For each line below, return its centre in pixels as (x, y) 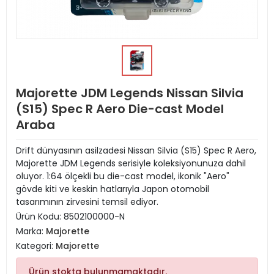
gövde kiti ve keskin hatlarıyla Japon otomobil (113, 189)
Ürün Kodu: (40, 217)
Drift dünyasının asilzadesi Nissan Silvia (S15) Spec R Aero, (136, 150)
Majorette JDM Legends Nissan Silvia (130, 93)
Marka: (31, 231)
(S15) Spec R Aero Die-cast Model (120, 109)
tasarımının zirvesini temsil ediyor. (87, 202)
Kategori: (36, 246)
